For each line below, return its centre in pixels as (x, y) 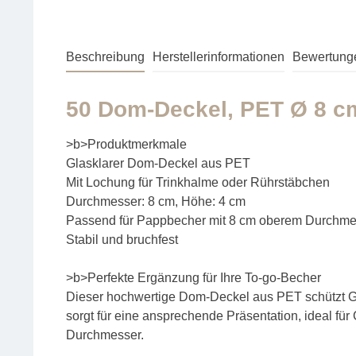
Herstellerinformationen (219, 57)
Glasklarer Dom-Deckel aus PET (158, 164)
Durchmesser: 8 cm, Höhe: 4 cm (156, 202)
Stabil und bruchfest (122, 240)
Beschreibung (105, 57)
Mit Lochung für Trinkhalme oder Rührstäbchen (198, 183)
